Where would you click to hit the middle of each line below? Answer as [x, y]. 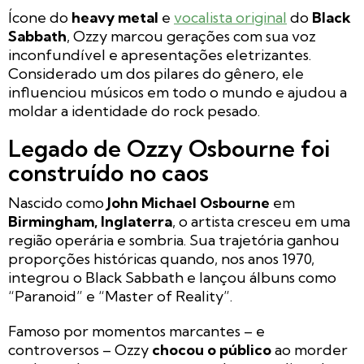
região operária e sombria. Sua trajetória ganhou [174, 240]
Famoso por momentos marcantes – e [136, 331]
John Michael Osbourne [188, 203]
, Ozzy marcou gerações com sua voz [191, 37]
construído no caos [108, 173]
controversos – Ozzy [80, 350]
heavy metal [115, 18]
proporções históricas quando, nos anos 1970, [161, 259]
